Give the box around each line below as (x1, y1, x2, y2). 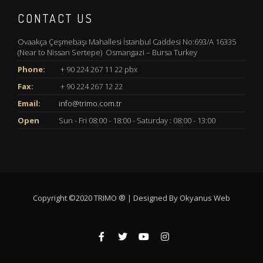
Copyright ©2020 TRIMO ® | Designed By (33, 193, 178, 203)
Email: (18, 98, 41, 109)
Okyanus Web (180, 193, 230, 203)
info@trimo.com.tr (59, 98, 122, 109)
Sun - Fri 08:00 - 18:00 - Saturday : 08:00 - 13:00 (59, 115, 215, 126)
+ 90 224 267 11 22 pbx (59, 64, 137, 75)
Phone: (18, 64, 45, 75)
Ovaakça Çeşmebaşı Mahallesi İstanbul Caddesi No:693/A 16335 (18, 36, 236, 47)
